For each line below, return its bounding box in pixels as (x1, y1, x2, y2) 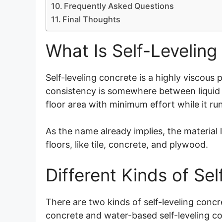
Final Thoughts (62, 14, 121, 25)
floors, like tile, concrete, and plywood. (46, 139, 211, 150)
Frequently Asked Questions (64, 1, 174, 11)
